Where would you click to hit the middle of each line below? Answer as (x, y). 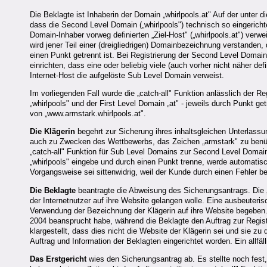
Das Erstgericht (58, 259)
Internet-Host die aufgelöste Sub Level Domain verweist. (127, 75)
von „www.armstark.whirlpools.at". (88, 114)
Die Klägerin (52, 132)
